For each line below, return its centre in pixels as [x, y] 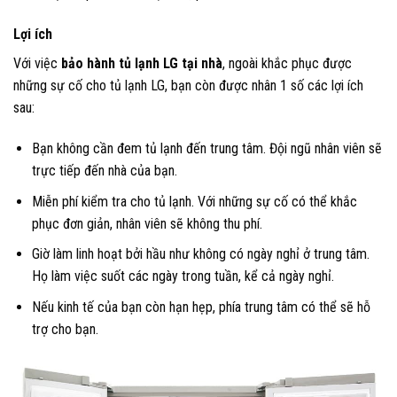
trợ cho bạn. [65, 329]
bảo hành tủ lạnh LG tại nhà [140, 64]
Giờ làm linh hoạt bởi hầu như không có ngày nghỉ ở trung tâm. [200, 254]
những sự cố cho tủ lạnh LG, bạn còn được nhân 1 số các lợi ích [188, 86]
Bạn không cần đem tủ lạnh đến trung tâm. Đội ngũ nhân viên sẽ [206, 148]
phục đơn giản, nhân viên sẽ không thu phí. [147, 223]
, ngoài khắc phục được [287, 64]
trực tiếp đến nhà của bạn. [104, 171]
